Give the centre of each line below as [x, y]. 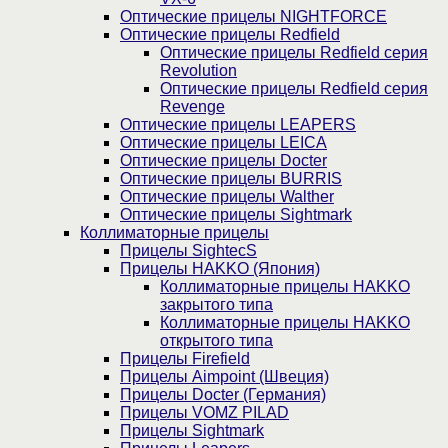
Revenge [192, 107]
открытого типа [216, 341]
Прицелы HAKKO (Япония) [220, 269]
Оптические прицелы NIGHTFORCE [253, 17]
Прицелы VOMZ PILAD [204, 413]
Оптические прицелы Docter [223, 161]
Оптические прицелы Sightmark [236, 215]
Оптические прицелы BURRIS [231, 179]
